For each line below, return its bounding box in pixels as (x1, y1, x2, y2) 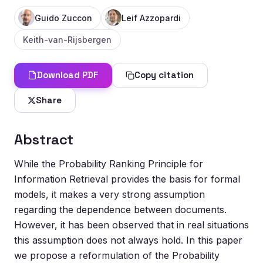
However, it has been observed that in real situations (14, 219, 249, 231)
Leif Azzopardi (121, 12, 181, 23)
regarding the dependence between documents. (14, 204, 227, 216)
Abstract (14, 130, 74, 149)
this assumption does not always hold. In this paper (14, 234, 242, 247)
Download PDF (37, 69, 99, 81)
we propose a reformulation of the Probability (14, 249, 220, 262)
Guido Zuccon (34, 12, 92, 23)
